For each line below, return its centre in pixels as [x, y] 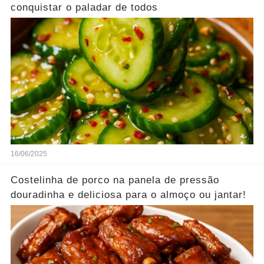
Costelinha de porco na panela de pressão [115, 180]
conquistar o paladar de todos [84, 7]
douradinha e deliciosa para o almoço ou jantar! [128, 194]
